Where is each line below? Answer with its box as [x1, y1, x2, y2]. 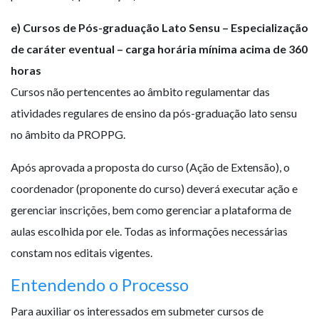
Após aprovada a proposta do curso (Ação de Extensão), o [11, 160, 290, 174]
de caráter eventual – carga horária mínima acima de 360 [11, 42, 308, 56]
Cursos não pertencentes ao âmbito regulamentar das [11, 85, 270, 99]
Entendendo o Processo [11, 274, 189, 296]
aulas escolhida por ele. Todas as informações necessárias [11, 224, 288, 239]
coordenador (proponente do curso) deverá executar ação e [11, 182, 298, 196]
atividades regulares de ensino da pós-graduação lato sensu [11, 106, 297, 120]
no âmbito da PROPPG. [11, 127, 125, 142]
